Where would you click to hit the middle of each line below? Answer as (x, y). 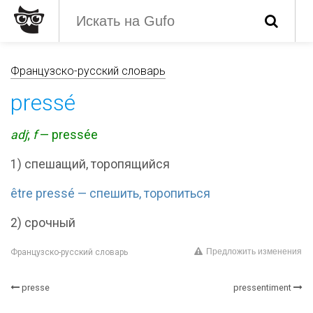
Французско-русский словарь (88, 71)
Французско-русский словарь (69, 252)
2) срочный (43, 223)
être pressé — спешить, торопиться (110, 194)
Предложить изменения (254, 252)
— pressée (67, 135)
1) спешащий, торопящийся (90, 164)
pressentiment (262, 287)
